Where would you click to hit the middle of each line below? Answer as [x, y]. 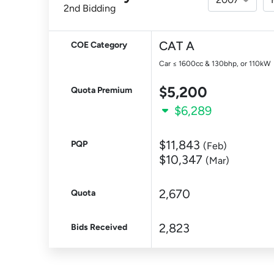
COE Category [99, 45]
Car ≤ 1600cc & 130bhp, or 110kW [215, 64]
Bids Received [99, 227]
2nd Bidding [90, 8]
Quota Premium [102, 90]
